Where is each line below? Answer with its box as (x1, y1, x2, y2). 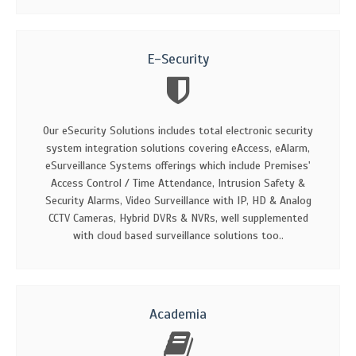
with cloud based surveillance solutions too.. (72, 228, 284, 242)
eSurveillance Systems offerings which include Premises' (45, 158, 311, 172)
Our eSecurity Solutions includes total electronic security (43, 123, 313, 137)
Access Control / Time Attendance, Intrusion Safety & (51, 176, 305, 190)
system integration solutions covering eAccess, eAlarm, (46, 141, 310, 155)
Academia (149, 304, 207, 323)
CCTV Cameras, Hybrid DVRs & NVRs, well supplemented (48, 211, 308, 225)
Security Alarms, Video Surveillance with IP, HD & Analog (44, 193, 311, 207)
